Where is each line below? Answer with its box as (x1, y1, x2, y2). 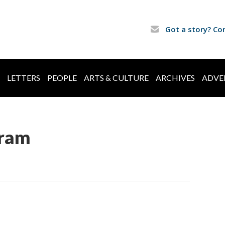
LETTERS (7, 73, 40, 83)
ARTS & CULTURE (84, 73, 149, 83)
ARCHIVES (156, 73, 195, 83)
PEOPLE (47, 73, 77, 83)
